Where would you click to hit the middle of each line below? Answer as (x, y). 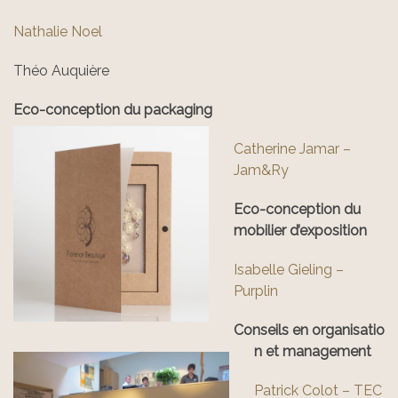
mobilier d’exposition (300, 231)
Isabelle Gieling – (289, 270)
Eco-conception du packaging (115, 110)
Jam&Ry (261, 171)
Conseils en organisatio (309, 330)
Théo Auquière (61, 71)
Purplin (256, 291)
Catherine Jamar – (292, 149)
